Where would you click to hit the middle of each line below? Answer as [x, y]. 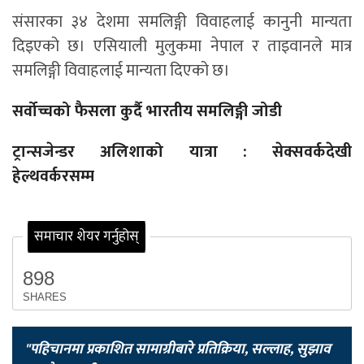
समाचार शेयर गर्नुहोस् [87, 237]
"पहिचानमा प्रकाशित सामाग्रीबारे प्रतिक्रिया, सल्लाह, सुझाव [178, 349]
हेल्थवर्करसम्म [53, 177]
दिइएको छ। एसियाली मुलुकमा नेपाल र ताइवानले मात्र [182, 47]
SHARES [45, 297]
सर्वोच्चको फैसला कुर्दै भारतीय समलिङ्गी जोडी [147, 112]
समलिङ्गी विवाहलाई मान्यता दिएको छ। [121, 71]
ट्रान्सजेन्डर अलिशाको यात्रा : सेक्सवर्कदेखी [182, 152]
